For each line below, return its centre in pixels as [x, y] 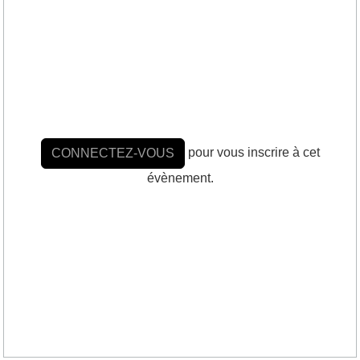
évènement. [180, 178]
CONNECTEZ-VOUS [112, 153]
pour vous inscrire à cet [252, 152]
